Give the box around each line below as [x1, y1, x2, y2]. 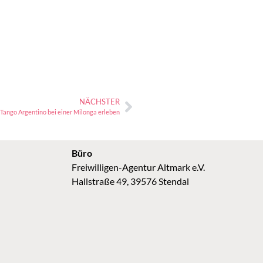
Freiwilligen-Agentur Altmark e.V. [72, 161, 205, 173]
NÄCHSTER [79, 97, 120, 107]
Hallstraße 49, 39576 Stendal [72, 176, 189, 187]
